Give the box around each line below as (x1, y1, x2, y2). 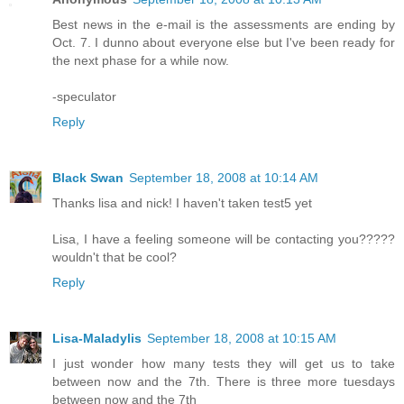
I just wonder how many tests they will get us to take (52, 355, 395, 371)
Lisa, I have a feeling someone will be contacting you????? (52, 231, 395, 246)
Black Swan (52, 170, 124, 185)
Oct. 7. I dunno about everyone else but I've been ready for (52, 34, 395, 50)
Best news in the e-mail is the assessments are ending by (52, 16, 395, 32)
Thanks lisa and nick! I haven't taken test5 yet (52, 195, 312, 210)
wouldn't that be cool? (52, 249, 177, 264)
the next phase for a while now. (52, 52, 229, 68)
